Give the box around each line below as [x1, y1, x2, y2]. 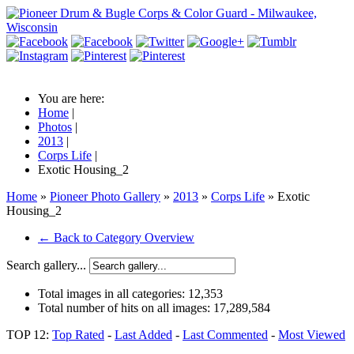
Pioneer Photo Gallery [50, 190, 160, 203]
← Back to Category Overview [38, 231, 194, 244]
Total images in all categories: [38, 287, 188, 300]
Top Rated [52, 328, 104, 341]
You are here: [38, 92, 111, 105]
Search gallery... [6, 258, 86, 272]
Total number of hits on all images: [38, 301, 213, 314]
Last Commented [183, 328, 268, 341]
